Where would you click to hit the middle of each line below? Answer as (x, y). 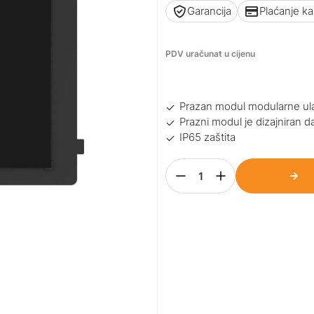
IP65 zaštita (208, 137)
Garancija (210, 11)
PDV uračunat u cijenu (211, 54)
